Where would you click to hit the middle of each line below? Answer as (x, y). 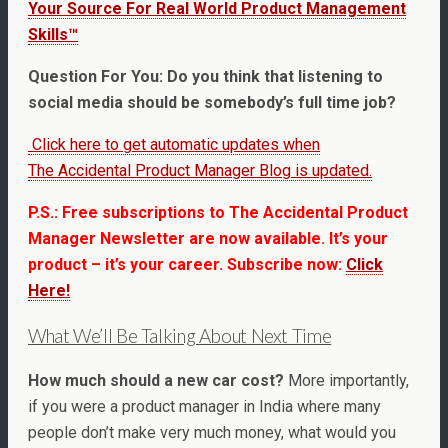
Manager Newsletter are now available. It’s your (208, 239)
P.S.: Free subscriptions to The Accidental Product (218, 213)
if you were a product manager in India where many (204, 406)
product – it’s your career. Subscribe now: (187, 265)
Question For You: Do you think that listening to (205, 77)
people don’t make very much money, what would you (212, 432)
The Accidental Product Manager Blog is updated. (200, 171)
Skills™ (53, 35)
